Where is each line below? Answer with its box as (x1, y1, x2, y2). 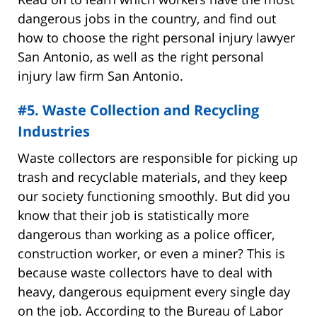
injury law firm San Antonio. (18, 67, 183, 84)
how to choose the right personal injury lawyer (18, 28, 295, 46)
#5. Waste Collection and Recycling (18, 100, 259, 120)
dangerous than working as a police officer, (18, 225, 275, 243)
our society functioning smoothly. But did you (18, 187, 290, 204)
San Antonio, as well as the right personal (18, 47, 264, 65)
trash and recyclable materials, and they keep (18, 168, 287, 185)
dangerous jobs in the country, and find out (18, 9, 276, 27)
